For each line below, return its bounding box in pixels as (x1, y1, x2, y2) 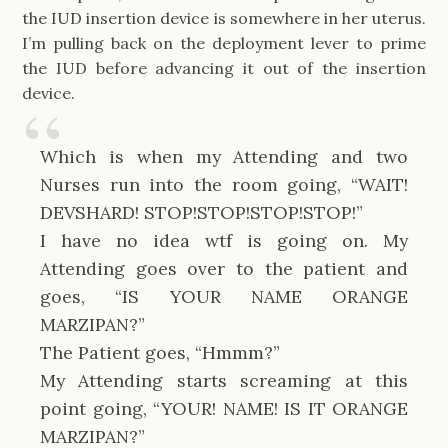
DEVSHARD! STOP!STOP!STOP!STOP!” (40, 201, 368, 225)
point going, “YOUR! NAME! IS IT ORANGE (40, 397, 408, 421)
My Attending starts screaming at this (40, 369, 408, 393)
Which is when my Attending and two (40, 145, 408, 169)
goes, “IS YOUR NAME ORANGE (40, 285, 408, 309)
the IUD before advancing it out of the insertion (22, 58, 426, 79)
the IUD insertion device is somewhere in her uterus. (22, 8, 426, 29)
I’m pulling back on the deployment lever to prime (22, 33, 426, 54)
